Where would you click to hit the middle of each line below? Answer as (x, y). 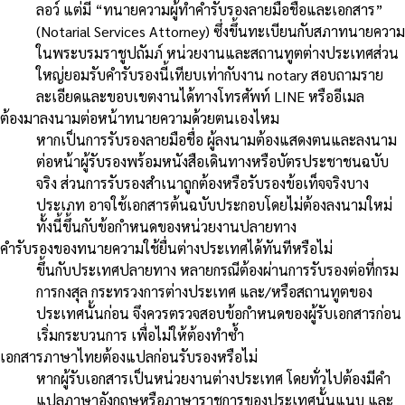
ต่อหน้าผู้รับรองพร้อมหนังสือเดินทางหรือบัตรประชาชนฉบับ (212, 162)
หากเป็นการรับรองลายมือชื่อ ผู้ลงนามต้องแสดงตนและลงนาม (217, 140)
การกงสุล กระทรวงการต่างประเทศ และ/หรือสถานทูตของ (204, 292)
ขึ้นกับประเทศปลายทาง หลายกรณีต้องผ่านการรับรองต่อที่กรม (217, 270)
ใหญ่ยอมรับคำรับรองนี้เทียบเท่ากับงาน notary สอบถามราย (210, 75)
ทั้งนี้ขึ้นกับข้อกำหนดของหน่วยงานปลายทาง (166, 227)
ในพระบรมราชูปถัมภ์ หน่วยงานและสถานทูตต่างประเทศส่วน (217, 53)
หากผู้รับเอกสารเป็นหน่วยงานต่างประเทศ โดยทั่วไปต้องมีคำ (213, 379)
